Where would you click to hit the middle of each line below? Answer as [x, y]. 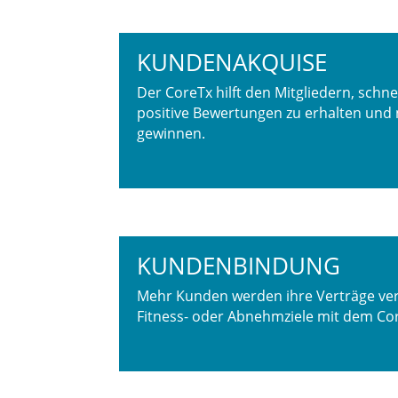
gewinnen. [171, 134]
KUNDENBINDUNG [239, 266]
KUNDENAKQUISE [232, 63]
